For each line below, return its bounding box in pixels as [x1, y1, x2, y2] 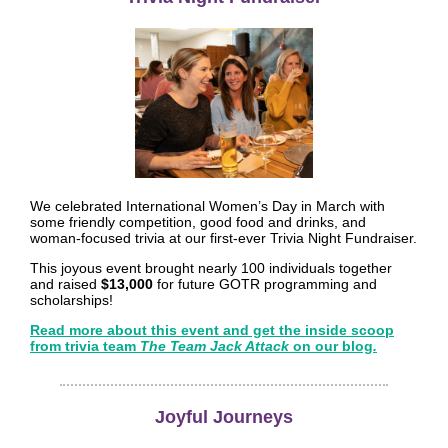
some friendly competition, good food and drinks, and [30, 214, 366, 230]
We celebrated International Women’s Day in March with [30, 198, 385, 214]
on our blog [293, 338, 373, 354]
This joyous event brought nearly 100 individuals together [30, 260, 392, 276]
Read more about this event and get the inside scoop [30, 322, 394, 338]
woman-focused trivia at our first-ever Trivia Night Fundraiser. [30, 230, 417, 246]
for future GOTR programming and [153, 276, 377, 292]
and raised [30, 276, 101, 292]
